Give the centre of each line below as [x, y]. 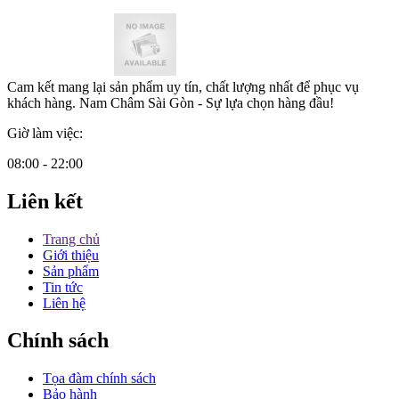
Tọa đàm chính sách [99, 379]
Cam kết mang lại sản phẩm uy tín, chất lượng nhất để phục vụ [183, 86]
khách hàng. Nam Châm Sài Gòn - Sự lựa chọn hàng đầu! [171, 102]
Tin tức [63, 287]
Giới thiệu [71, 255]
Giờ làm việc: [45, 133]
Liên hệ [64, 303]
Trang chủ [71, 239]
